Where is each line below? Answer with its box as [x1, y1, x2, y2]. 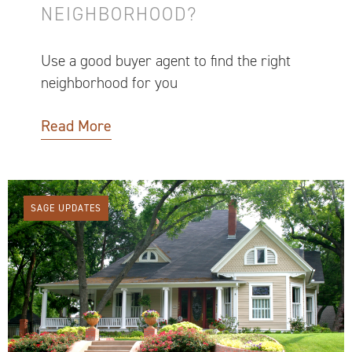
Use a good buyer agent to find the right [41, 50, 291, 71]
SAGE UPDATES [31, 201, 101, 214]
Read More [41, 115, 112, 136]
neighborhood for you [41, 72, 178, 93]
